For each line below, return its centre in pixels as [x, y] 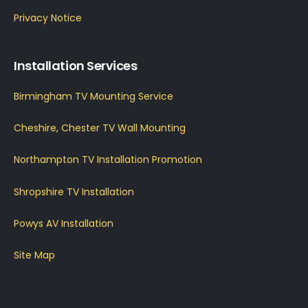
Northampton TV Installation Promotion [108, 160]
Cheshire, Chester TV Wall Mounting [100, 128]
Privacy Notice [48, 18]
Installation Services [76, 65]
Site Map [34, 255]
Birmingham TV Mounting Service [93, 96]
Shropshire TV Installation [74, 191]
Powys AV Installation [64, 223]
